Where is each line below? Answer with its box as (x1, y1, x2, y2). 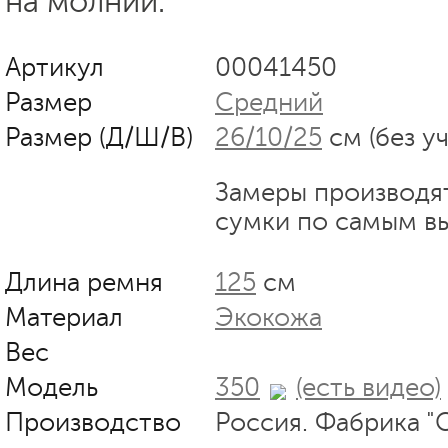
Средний (215, 87, 323, 117)
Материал (5, 302, 123, 332)
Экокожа (215, 302, 322, 332)
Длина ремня (5, 267, 163, 297)
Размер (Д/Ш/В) (5, 122, 193, 152)
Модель (5, 372, 98, 402)
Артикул (5, 52, 104, 82)
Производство (5, 407, 181, 437)
